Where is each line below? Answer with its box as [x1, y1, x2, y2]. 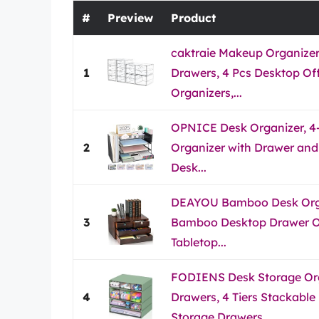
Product [171, 10, 216, 25]
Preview [108, 10, 153, 25]
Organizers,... [171, 85, 242, 100]
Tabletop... [171, 234, 226, 249]
